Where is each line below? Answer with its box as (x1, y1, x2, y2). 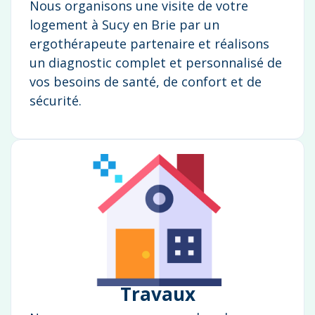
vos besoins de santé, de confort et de (30, 73, 262, 91)
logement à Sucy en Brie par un (30, 16, 219, 34)
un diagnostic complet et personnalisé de (30, 54, 282, 72)
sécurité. (30, 92, 82, 110)
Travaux (120, 281, 195, 307)
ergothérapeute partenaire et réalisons (30, 35, 269, 53)
